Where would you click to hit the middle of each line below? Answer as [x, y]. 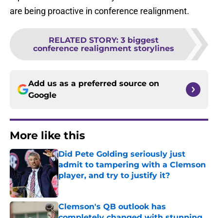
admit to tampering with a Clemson [132, 165]
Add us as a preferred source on [94, 84]
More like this [47, 136]
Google [42, 95]
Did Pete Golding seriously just [122, 154]
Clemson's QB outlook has [112, 207]
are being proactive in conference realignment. [100, 11]
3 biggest [140, 40]
